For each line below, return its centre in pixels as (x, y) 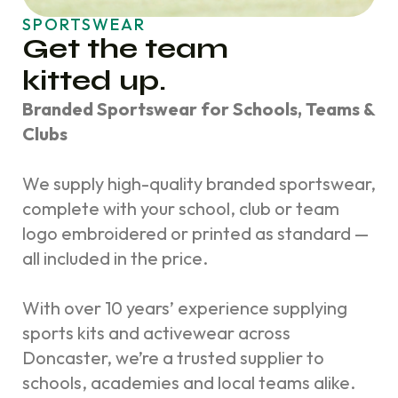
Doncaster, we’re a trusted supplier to (173, 358)
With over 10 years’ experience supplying (185, 308)
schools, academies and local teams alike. (189, 382)
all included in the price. (115, 258)
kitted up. (94, 80)
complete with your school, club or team (181, 208)
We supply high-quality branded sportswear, (199, 183)
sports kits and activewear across (156, 333)
